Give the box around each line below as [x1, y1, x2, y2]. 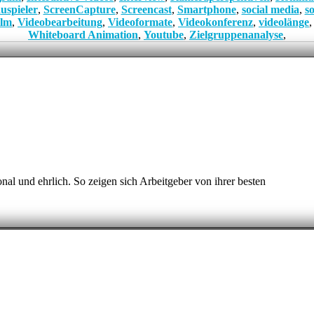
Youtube [144, 28, 184, 41]
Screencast [121, 3, 172, 15]
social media [241, 3, 299, 15]
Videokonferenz [178, 15, 253, 28]
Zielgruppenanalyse [189, 28, 283, 41]
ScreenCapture [43, 3, 116, 15]
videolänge [259, 15, 309, 28]
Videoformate [108, 15, 172, 28]
